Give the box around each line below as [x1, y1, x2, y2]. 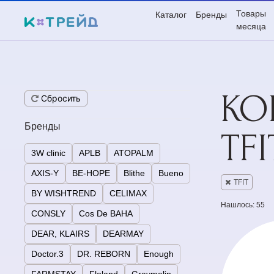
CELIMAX [109, 188, 147, 198]
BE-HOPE [72, 168, 110, 178]
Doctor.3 [31, 249, 64, 259]
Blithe [124, 168, 145, 178]
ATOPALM [114, 148, 154, 158]
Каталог [155, 10, 187, 20]
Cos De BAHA [79, 209, 133, 218]
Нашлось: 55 [221, 201, 265, 209]
